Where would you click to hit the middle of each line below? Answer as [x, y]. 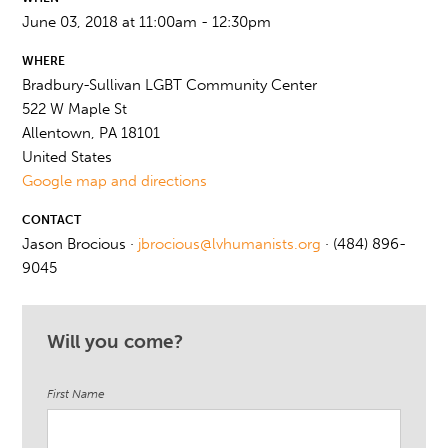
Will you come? [115, 342]
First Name [76, 394]
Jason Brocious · [80, 244]
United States [67, 157]
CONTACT [52, 220]
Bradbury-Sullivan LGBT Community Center [170, 85]
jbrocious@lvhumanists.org [230, 244]
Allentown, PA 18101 [91, 133]
